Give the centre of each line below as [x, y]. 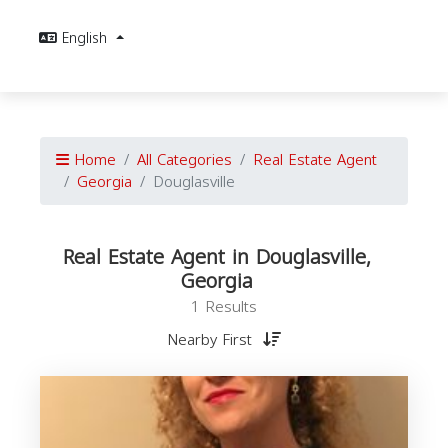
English [87, 38]
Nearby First [212, 340]
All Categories [184, 160]
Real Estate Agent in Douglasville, [216, 257]
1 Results [224, 307]
